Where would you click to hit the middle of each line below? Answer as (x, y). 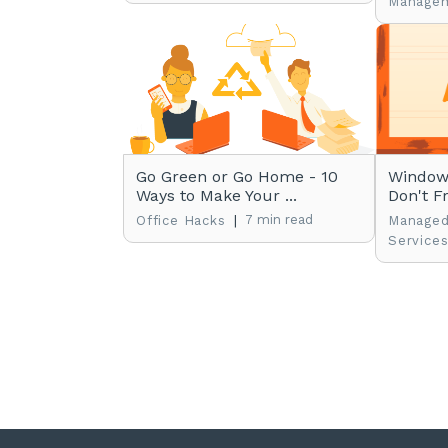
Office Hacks (181, 220)
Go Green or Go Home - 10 (237, 176)
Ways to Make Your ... (216, 195)
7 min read (278, 219)
